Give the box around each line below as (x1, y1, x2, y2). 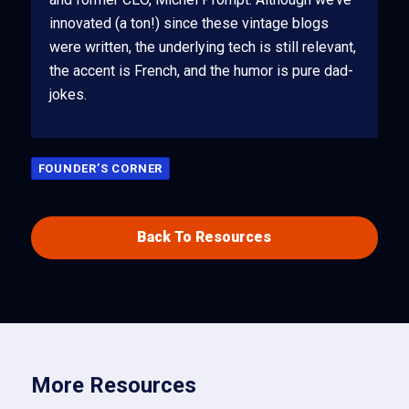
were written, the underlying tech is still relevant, (48, 38, 356, 57)
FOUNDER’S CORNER (37, 161, 163, 175)
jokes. (48, 86, 87, 104)
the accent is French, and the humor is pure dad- (48, 62, 353, 80)
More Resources (30, 372, 196, 398)
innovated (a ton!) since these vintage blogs (48, 15, 329, 33)
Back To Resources (137, 228, 272, 246)
